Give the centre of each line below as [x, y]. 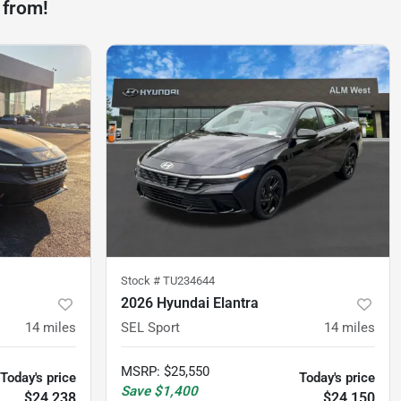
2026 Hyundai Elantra [190, 303]
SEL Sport [150, 328]
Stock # [142, 281]
